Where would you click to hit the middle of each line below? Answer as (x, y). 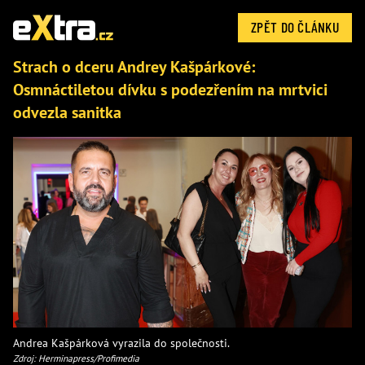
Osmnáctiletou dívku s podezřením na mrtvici (170, 90)
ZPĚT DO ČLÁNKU (295, 27)
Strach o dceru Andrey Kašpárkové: (134, 67)
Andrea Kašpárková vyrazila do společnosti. (121, 342)
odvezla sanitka (67, 112)
